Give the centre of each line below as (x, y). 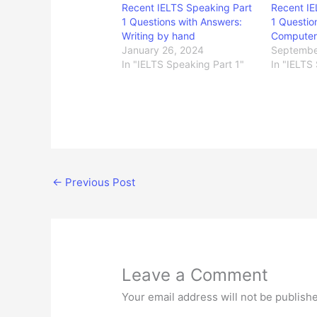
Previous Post (99, 182)
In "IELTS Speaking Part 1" (183, 64)
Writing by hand (159, 35)
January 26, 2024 (163, 50)
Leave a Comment (195, 275)
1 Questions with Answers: (182, 21)
